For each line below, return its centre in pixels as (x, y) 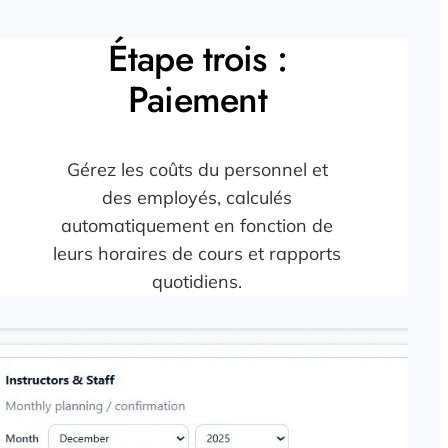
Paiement (197, 100)
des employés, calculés (197, 198)
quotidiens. (197, 282)
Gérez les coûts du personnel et (197, 170)
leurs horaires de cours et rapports (197, 254)
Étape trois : (197, 59)
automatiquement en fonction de (197, 226)
